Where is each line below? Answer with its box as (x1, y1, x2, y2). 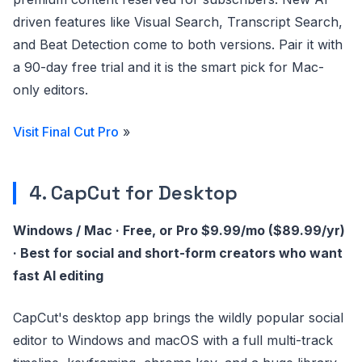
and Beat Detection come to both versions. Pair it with (13, 36, 343, 53)
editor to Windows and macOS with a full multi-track (13, 332, 333, 348)
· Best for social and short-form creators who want (13, 245, 343, 261)
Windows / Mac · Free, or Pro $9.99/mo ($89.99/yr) (13, 222, 345, 238)
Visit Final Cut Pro (13, 124, 119, 140)
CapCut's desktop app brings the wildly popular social (13, 309, 343, 326)
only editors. (13, 82, 88, 98)
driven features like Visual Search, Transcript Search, (13, 14, 343, 30)
